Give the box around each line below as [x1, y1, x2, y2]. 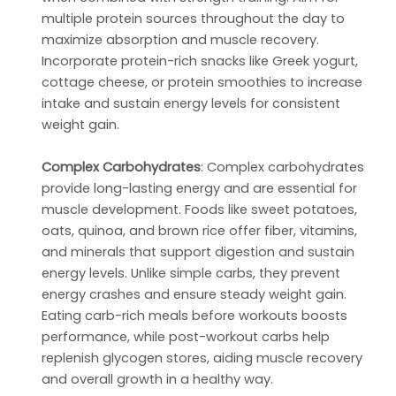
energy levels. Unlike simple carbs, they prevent [42, 264, 341, 283]
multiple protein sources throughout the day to [42, 10, 346, 28]
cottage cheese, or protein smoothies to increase [42, 73, 363, 92]
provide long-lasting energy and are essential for [42, 179, 358, 198]
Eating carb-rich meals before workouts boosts [42, 307, 348, 325]
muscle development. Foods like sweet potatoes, [42, 201, 358, 219]
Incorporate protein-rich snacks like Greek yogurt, [42, 52, 359, 71]
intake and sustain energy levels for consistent [42, 95, 341, 113]
